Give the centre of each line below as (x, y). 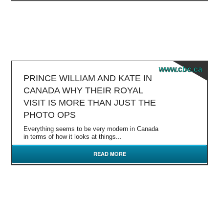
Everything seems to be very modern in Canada (91, 129)
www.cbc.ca (181, 69)
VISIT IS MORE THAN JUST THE (90, 103)
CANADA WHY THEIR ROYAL (83, 90)
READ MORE (109, 154)
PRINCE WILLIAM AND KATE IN (88, 78)
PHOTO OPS (50, 115)
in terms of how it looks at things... (73, 137)
